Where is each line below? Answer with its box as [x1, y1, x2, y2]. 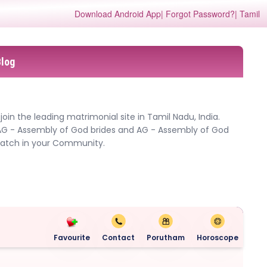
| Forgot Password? [160, 8, 235, 20]
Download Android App [74, 8, 161, 20]
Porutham [147, 232, 185, 243]
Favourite [54, 232, 90, 243]
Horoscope [197, 232, 238, 243]
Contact [102, 232, 135, 243]
